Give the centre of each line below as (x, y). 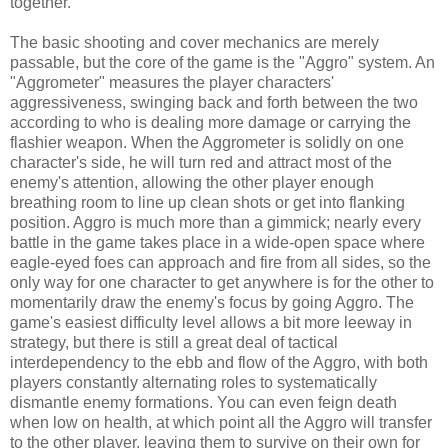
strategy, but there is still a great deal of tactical (174, 342)
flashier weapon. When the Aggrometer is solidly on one (207, 142)
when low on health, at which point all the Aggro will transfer (221, 422)
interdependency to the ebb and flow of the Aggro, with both (219, 362)
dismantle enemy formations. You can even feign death (203, 402)
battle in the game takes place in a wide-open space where (217, 242)
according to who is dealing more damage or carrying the (210, 122)
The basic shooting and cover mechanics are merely (194, 42)
